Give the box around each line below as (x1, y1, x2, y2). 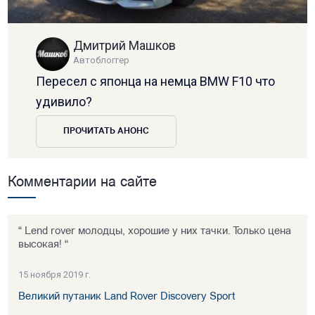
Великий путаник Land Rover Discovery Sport (18, 292, 236, 303)
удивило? (36, 94, 93, 110)
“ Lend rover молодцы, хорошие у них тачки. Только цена (18, 226, 292, 238)
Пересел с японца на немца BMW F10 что (36, 74, 276, 89)
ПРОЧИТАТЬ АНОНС (63, 127, 150, 136)
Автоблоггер (73, 55, 130, 66)
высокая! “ (18, 240, 69, 251)
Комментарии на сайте (8, 176, 157, 191)
